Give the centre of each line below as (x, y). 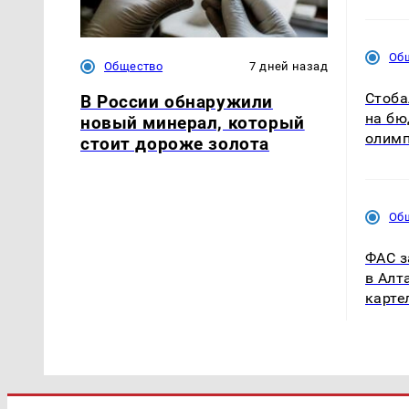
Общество (134, 67)
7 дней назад (288, 67)
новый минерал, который (193, 123)
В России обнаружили (177, 102)
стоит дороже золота (175, 144)
